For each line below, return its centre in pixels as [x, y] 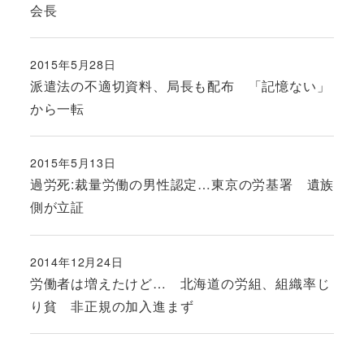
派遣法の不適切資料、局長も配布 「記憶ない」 [180, 86]
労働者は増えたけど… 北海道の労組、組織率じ [180, 283]
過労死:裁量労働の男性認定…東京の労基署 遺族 [182, 184]
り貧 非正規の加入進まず [112, 305]
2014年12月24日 [76, 261]
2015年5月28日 [73, 65]
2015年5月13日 [73, 163]
